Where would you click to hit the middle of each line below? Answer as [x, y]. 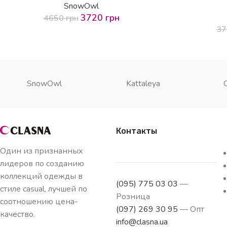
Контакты [137, 131]
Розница [133, 196]
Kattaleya [143, 83]
